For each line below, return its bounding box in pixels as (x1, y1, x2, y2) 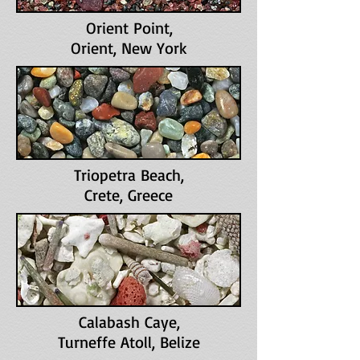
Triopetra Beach (73, 165, 181, 185)
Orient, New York (71, 38, 187, 58)
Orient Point (85, 18, 170, 38)
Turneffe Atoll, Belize (58, 332, 200, 352)
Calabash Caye (78, 312, 177, 332)
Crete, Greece (84, 185, 173, 205)
